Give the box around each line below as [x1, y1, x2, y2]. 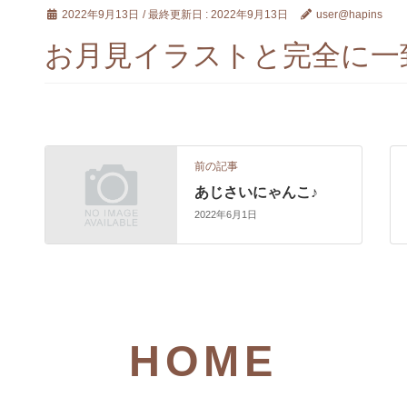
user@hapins [315, 7, 382, 21]
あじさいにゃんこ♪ [194, 184, 319, 200]
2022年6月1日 [194, 209, 258, 221]
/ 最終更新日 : [143, 7, 211, 21]
